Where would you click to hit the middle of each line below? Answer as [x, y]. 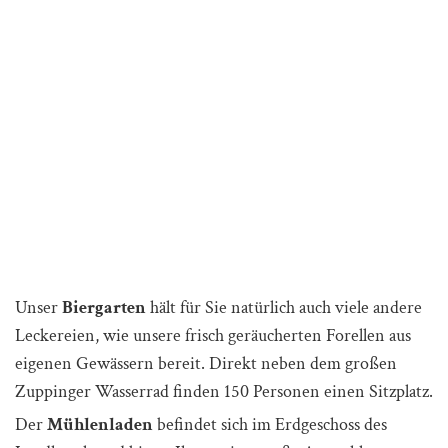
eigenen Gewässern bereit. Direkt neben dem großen [206, 364]
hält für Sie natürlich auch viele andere [284, 308]
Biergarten [104, 308]
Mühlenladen [100, 425]
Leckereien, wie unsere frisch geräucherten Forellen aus [213, 336]
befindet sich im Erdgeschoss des [270, 425]
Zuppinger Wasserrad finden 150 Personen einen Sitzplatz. [224, 392]
